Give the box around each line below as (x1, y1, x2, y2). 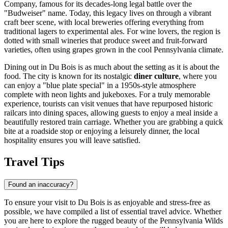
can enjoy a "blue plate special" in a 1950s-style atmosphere (4, 81, 196, 90)
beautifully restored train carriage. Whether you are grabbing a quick (4, 118, 223, 127)
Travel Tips (4, 155, 64, 169)
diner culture (134, 72, 179, 81)
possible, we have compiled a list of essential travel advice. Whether (4, 207, 221, 216)
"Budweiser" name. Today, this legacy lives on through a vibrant (4, 9, 211, 18)
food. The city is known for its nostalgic (4, 72, 134, 81)
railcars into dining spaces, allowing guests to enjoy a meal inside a (4, 108, 218, 118)
